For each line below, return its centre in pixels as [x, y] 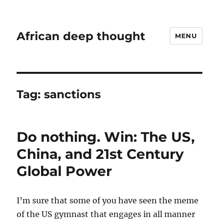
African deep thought [81, 36]
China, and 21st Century [100, 154]
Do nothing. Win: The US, [106, 137]
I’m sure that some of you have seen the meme [108, 200]
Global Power [65, 171]
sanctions [73, 94]
